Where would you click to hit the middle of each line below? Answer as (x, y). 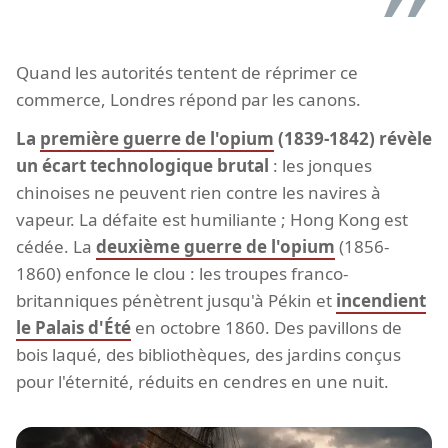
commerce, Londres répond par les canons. (188, 99)
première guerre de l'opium (157, 138)
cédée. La (56, 246)
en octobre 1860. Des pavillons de (266, 327)
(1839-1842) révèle (353, 138)
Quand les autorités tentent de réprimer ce (187, 72)
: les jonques (320, 165)
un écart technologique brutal (142, 165)
